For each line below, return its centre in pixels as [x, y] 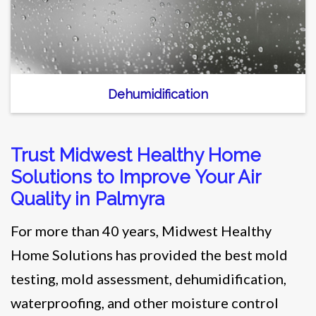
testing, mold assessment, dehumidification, [148, 278]
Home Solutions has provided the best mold [149, 254]
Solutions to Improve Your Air [135, 177]
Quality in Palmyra [87, 199]
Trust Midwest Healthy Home [136, 155]
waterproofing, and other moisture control [145, 302]
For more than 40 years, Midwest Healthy [141, 230]
